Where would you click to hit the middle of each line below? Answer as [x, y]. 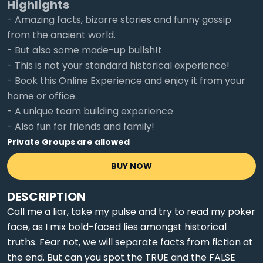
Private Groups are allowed [68, 142]
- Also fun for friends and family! [81, 127]
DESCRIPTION [46, 197]
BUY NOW [131, 166]
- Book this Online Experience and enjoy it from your [126, 81]
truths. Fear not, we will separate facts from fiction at [130, 242]
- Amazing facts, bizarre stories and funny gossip [119, 20]
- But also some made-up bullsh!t [85, 50]
